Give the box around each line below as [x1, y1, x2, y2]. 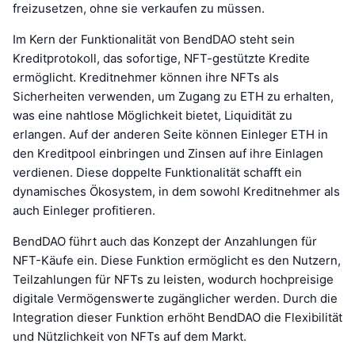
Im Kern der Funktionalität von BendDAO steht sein [13, 31, 295, 47]
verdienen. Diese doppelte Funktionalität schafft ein [13, 164, 302, 180]
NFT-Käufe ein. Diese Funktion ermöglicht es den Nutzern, [13, 252, 341, 268]
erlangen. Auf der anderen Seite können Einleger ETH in [13, 126, 328, 142]
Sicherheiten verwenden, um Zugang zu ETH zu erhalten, [13, 88, 334, 104]
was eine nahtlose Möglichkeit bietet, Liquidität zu [13, 107, 292, 123]
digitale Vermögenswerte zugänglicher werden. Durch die [13, 290, 338, 306]
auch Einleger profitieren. [13, 202, 155, 218]
